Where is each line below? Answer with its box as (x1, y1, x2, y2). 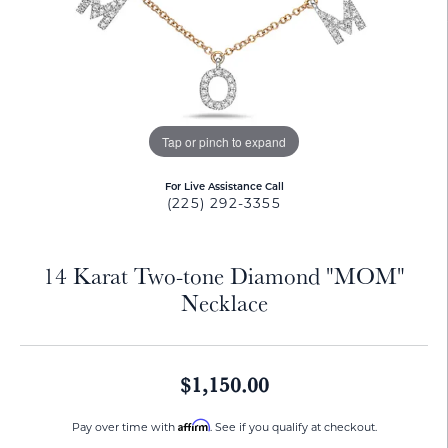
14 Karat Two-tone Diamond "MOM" (43, 261, 405, 291)
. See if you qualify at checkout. (209, 423, 377, 434)
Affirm (177, 418, 210, 432)
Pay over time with (71, 423, 178, 434)
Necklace (180, 288, 268, 318)
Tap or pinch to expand (162, 132, 286, 150)
